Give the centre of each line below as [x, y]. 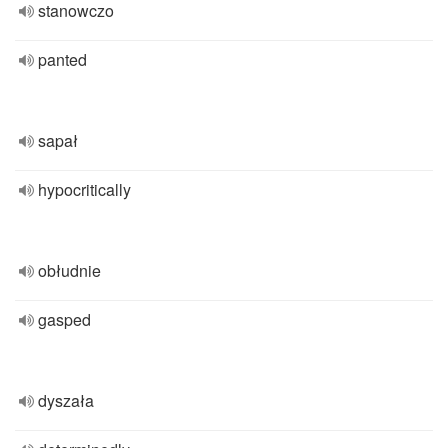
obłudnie [69, 270]
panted [62, 59]
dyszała [66, 400]
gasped [64, 319]
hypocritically [84, 189]
